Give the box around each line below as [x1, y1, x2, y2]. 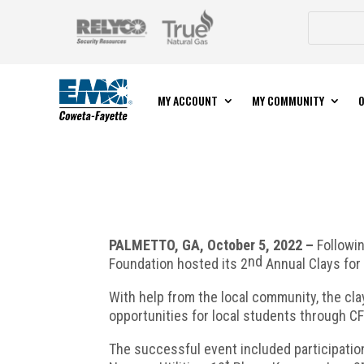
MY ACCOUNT [157, 91, 218, 109]
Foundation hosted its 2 [109, 255, 249, 273]
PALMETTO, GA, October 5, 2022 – [109, 236, 318, 254]
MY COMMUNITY [251, 91, 324, 109]
